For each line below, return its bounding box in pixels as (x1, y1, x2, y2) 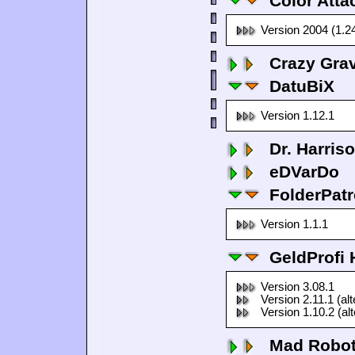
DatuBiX (269, 77, 334, 95)
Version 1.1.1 (261, 218, 328, 231)
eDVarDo (269, 162, 339, 181)
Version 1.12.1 (261, 109, 334, 122)
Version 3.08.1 (261, 281, 334, 293)
